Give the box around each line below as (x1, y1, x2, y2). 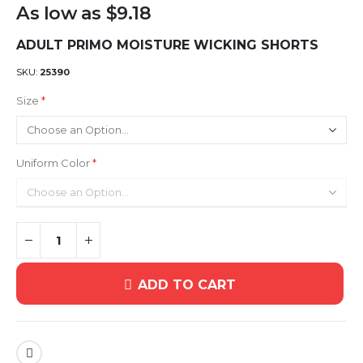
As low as (16, 2, 101, 25)
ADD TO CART (138, 277, 237, 293)
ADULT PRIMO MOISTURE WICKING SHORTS (16, 36, 318, 53)
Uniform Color (16, 156, 90, 169)
